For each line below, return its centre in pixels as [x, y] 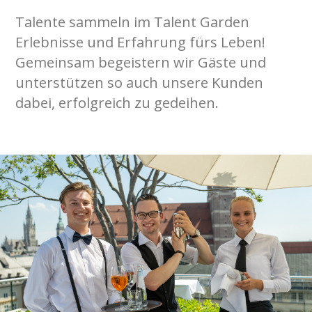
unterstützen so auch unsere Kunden [140, 82]
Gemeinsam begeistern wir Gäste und [141, 62]
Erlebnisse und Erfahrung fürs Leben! [141, 41]
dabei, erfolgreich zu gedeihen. [117, 102]
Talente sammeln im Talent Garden [133, 21]
